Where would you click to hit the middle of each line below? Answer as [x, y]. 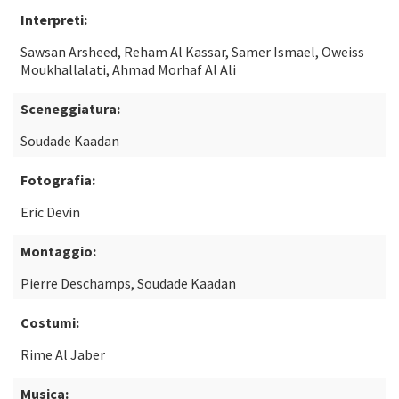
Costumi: [50, 322]
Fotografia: [58, 180]
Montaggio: [58, 251]
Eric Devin [50, 212]
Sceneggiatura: [70, 109]
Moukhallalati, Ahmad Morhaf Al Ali [128, 69]
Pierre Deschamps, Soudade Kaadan [128, 283]
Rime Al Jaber [63, 354]
